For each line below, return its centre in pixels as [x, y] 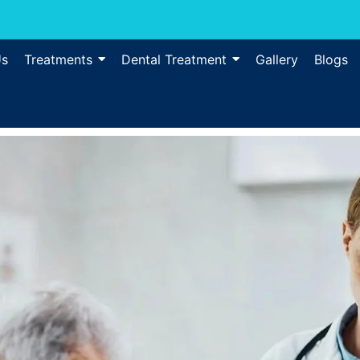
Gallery [277, 59]
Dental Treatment [174, 59]
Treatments [58, 59]
